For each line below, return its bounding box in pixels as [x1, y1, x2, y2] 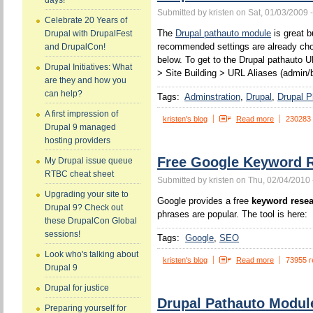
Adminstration [184, 92, 240, 102]
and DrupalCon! [45, 42, 105, 52]
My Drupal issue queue [45, 156, 133, 166]
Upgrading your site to [45, 189, 129, 200]
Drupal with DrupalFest [45, 29, 132, 39]
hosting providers [45, 136, 110, 146]
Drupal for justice [45, 283, 109, 293]
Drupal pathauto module [175, 28, 271, 38]
